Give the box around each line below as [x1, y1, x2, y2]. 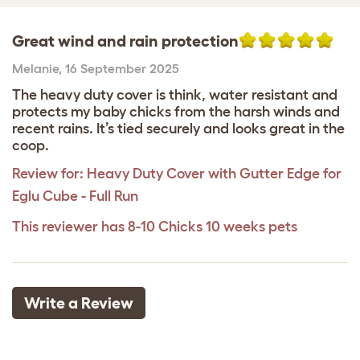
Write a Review [24, 294, 133, 313]
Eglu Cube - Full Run [12, 188, 138, 205]
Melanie [12, 61, 59, 76]
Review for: [12, 166, 84, 182]
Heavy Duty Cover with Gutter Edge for [87, 166, 342, 182]
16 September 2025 [65, 61, 179, 76]
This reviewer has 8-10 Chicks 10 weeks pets [12, 219, 297, 235]
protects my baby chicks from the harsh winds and [12, 104, 340, 121]
